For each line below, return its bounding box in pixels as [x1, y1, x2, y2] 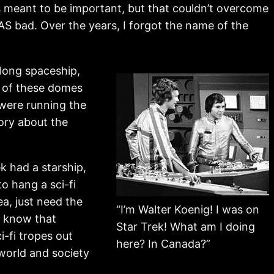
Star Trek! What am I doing [116, 220, 255, 233]
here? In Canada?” [116, 237, 210, 250]
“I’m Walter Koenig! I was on [116, 202, 259, 216]
